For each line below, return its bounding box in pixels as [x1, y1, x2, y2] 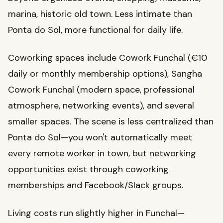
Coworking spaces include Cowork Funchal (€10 [8, 52, 207, 64]
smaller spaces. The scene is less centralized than [8, 115, 214, 128]
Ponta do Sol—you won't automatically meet [8, 131, 192, 144]
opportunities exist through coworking [8, 163, 169, 176]
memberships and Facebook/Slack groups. [8, 179, 183, 192]
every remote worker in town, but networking [8, 147, 196, 160]
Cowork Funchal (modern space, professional [8, 84, 195, 96]
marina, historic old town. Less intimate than [8, 8, 192, 20]
